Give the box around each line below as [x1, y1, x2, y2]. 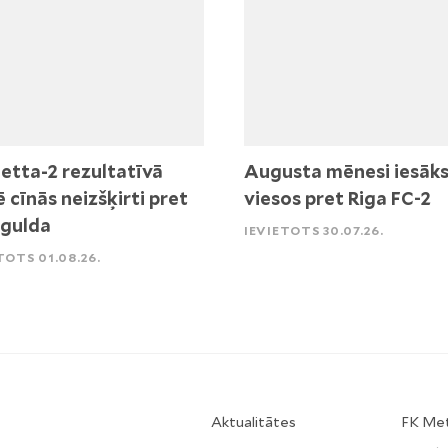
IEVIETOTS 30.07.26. [244, 223, 384, 239]
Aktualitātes [211, 414, 296, 430]
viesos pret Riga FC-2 [244, 188, 431, 210]
